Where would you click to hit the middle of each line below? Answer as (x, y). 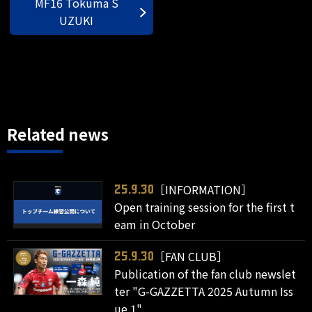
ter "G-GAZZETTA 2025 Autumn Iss (204, 291)
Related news (58, 134)
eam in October (155, 224)
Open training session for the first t (205, 207)
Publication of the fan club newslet (205, 274)
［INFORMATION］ (203, 189)
